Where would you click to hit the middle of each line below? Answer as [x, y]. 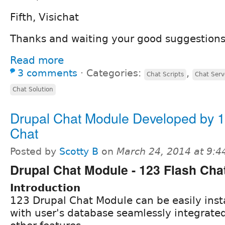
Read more [37, 60]
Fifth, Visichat [44, 17]
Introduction [45, 188]
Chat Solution [33, 89]
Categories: [115, 73]
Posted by [35, 151]
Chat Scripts [165, 74]
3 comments [47, 73]
